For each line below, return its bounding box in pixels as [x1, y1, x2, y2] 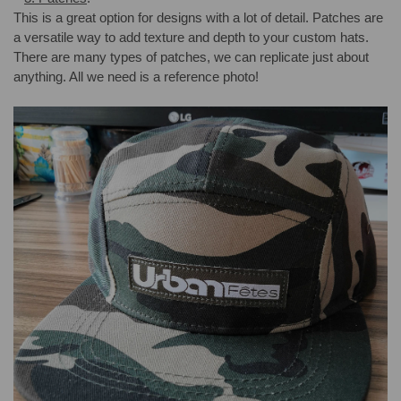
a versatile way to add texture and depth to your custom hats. [13, 29, 369, 45]
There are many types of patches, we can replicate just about [13, 48, 369, 64]
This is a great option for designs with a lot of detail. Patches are [13, 9, 383, 25]
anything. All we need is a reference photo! [13, 68, 259, 84]
